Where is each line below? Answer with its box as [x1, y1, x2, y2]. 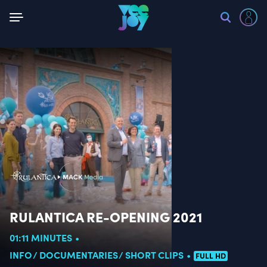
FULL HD [195, 250, 226, 260]
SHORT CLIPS [125, 248, 184, 261]
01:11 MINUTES [10, 231, 72, 244]
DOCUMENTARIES [39, 248, 118, 261]
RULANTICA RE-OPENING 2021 [10, 206, 202, 226]
